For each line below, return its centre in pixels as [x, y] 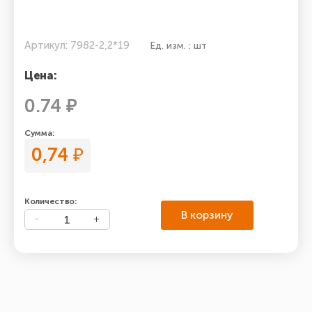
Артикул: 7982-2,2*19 [77, 45]
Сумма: [39, 133]
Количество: [50, 201]
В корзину [208, 215]
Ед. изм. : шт [178, 46]
